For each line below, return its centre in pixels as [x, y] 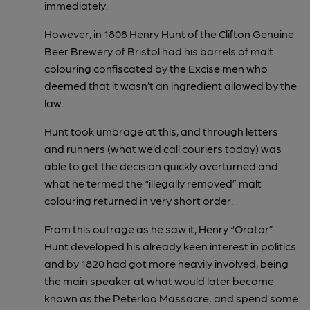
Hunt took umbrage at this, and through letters [161, 131]
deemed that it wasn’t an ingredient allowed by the [171, 85]
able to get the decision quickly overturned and [161, 165]
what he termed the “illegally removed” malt [153, 183]
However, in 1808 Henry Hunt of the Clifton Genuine [169, 33]
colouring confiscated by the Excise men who [156, 68]
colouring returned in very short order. [139, 200]
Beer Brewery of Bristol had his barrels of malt [159, 51]
